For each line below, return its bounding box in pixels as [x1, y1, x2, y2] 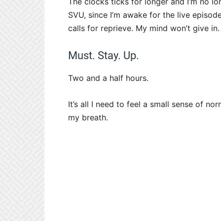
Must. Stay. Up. [68, 49, 139, 62]
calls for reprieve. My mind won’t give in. [68, 23, 220, 34]
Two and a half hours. [68, 73, 148, 83]
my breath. [68, 112, 108, 123]
